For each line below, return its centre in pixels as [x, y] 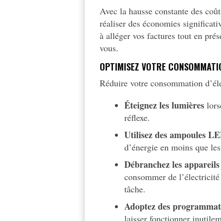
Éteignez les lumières [165, 105]
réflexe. [137, 118]
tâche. [135, 189]
